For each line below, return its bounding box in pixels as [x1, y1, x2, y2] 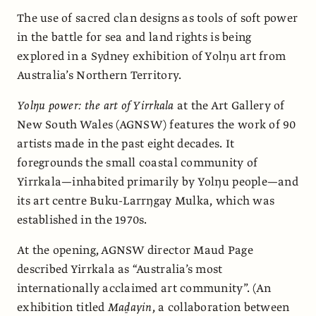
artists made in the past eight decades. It [17, 135, 235, 152]
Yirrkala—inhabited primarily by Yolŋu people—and [17, 174, 298, 190]
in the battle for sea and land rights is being [17, 29, 252, 45]
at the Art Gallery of [174, 97, 285, 114]
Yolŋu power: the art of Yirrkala [17, 97, 174, 114]
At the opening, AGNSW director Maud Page [17, 242, 253, 258]
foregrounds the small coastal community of [17, 154, 258, 171]
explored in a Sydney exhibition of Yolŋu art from [17, 48, 286, 64]
